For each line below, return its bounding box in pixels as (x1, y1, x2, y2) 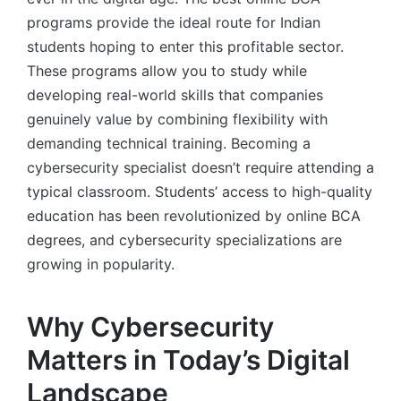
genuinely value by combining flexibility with (27, 110, 328, 129)
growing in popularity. (27, 255, 175, 274)
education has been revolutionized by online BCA (27, 207, 361, 226)
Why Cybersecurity (27, 310, 274, 343)
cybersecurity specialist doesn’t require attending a (27, 158, 374, 177)
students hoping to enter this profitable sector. (27, 38, 344, 56)
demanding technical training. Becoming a (27, 134, 311, 153)
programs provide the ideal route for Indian (27, 13, 320, 32)
